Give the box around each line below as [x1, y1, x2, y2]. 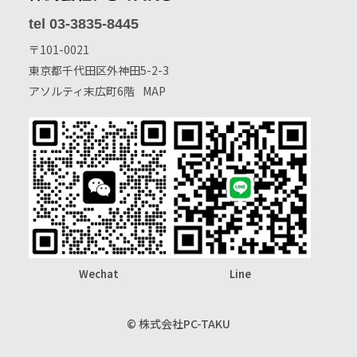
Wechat [79, 265, 120, 281]
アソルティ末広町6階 [28, 82, 135, 99]
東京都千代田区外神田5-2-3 [28, 61, 169, 78]
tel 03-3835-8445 [28, 15, 139, 32]
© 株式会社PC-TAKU [127, 315, 230, 331]
